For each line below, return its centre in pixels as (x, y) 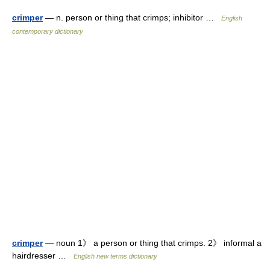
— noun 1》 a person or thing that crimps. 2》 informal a (152, 243)
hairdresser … (43, 256)
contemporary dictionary (48, 31)
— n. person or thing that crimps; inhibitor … (132, 17)
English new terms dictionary (115, 256)
